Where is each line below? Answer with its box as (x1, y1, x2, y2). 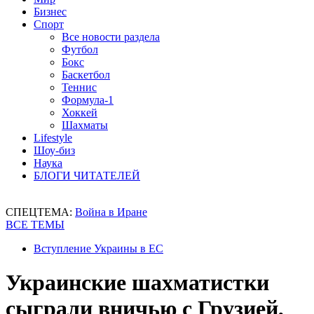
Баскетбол (62, 69, 110, 81)
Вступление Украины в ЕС (34, 243, 163, 254)
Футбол (62, 43, 98, 55)
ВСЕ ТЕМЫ (6, 219, 64, 231)
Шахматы (62, 119, 108, 131)
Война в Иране (75, 206, 147, 218)
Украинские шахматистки (6, 270, 269, 296)
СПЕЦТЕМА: (6, 206, 75, 218)
